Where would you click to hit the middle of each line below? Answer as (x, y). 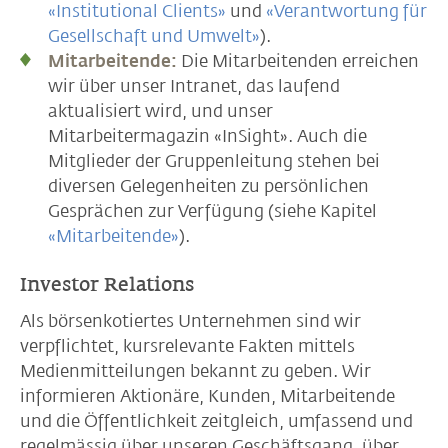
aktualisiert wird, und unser (160, 110)
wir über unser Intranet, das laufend (194, 85)
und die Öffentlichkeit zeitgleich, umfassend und (216, 420)
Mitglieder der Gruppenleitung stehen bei (214, 160)
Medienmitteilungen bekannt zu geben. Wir (195, 370)
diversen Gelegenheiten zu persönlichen (208, 185)
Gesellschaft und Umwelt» (154, 35)
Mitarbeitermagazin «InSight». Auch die (207, 135)
